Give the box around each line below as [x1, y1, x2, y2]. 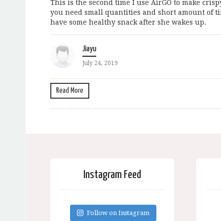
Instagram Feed [83, 169, 141, 181]
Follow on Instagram [87, 209, 150, 217]
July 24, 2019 [82, 59, 118, 67]
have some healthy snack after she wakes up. [50, 18, 206, 26]
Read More [56, 86, 83, 94]
